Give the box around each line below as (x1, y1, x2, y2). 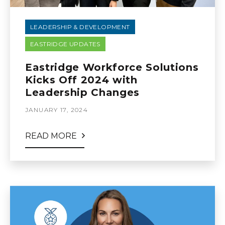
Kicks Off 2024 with (25, 74, 138, 86)
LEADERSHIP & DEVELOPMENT (30, 23, 130, 31)
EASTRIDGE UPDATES (30, 40, 100, 48)
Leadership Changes (25, 86, 140, 98)
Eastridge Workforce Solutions (25, 61, 199, 73)
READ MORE (25, 131, 77, 141)
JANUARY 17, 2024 (25, 106, 88, 114)
